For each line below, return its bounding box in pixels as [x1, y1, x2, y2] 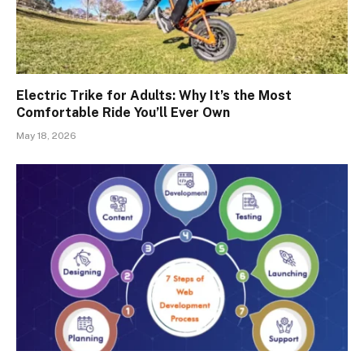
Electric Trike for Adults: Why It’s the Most [16, 88, 292, 104]
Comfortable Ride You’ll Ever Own [16, 105, 230, 121]
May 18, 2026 [16, 130, 76, 142]
